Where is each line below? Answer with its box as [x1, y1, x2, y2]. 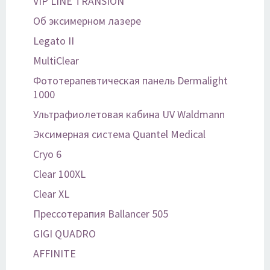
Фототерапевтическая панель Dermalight [33, 74, 228, 87]
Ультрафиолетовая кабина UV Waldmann [33, 107, 225, 121]
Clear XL [33, 187, 69, 201]
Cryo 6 [33, 147, 61, 161]
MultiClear [33, 54, 79, 67]
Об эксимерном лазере [33, 14, 141, 28]
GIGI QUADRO [33, 227, 96, 240]
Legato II [33, 34, 74, 48]
